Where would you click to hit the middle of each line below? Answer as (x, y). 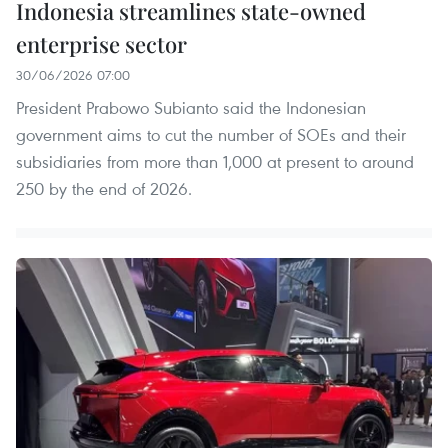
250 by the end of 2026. (104, 189)
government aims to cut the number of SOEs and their (211, 135)
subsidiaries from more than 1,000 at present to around (215, 162)
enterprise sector (101, 44)
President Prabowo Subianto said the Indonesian (191, 108)
